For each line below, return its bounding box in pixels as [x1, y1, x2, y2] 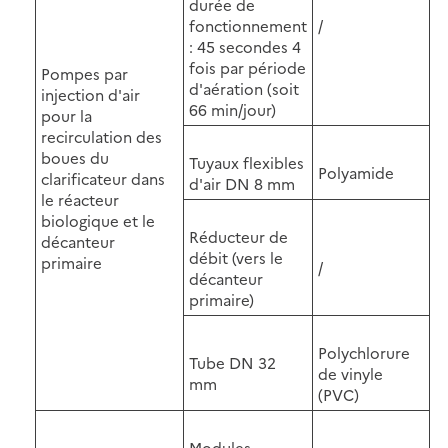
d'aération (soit [189, 77, 299, 99]
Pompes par [41, 62, 128, 84]
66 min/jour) [189, 98, 276, 120]
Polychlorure [318, 341, 410, 363]
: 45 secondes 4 [189, 35, 301, 57]
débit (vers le [189, 246, 283, 268]
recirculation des [41, 125, 162, 147]
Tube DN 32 [189, 351, 276, 373]
